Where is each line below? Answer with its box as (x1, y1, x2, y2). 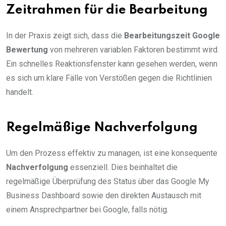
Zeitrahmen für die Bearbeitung (6, 4, 208, 17)
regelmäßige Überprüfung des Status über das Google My (6, 176, 209, 186)
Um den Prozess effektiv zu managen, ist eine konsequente (6, 148, 217, 158)
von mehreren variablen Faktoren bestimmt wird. (48, 44, 219, 54)
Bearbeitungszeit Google (124, 30, 220, 40)
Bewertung (6, 44, 48, 54)
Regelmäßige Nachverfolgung (6, 121, 198, 134)
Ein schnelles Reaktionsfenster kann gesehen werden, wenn (6, 59, 217, 69)
